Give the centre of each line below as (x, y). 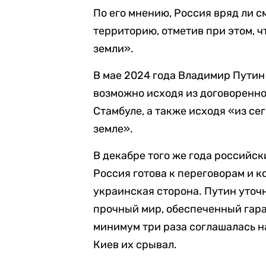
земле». (113, 129)
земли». (114, 49)
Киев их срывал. (135, 245)
